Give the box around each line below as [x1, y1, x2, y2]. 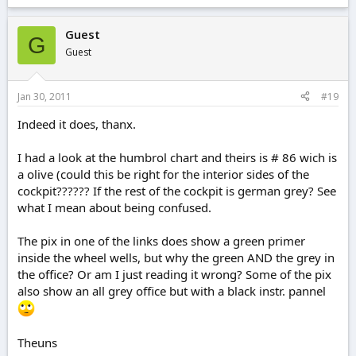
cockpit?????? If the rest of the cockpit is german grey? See [17, 182, 336, 199]
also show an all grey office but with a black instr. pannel [17, 282, 326, 299]
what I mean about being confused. [17, 199, 211, 215]
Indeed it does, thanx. [17, 115, 136, 132]
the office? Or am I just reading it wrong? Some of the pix [17, 265, 331, 282]
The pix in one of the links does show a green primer [17, 232, 305, 249]
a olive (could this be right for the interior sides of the [17, 165, 309, 182]
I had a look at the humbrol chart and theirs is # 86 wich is [17, 149, 337, 165]
